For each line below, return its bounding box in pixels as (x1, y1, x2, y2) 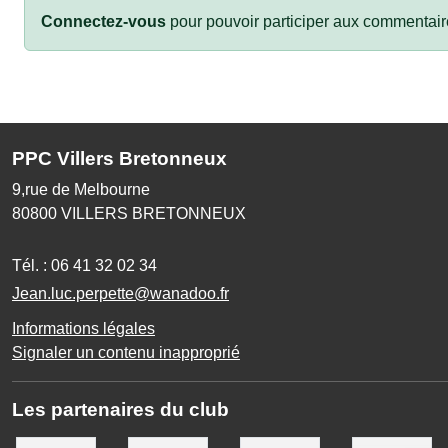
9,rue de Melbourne (12, 180, 150, 198)
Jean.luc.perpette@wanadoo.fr (12, 284, 229, 302)
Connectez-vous (41, 12, 166, 30)
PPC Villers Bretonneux (12, 147, 227, 169)
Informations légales (12, 319, 155, 337)
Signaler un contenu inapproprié (12, 343, 240, 361)
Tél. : (12, 256, 51, 274)
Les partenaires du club (12, 398, 229, 420)
